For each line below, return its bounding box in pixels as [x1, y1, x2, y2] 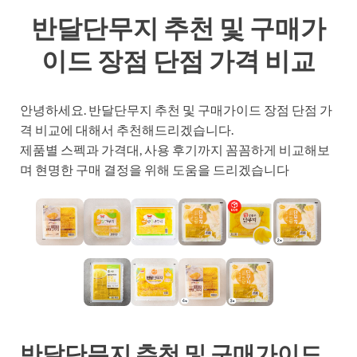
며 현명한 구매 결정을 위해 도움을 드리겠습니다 [20, 161, 289, 177]
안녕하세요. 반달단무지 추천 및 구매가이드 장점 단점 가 [20, 101, 332, 117]
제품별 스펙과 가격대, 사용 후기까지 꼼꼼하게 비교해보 [20, 141, 330, 157]
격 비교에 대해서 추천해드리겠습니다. [20, 121, 233, 137]
